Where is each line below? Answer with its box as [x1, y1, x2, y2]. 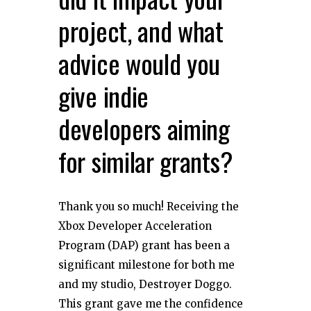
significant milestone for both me [58, 258, 235, 271]
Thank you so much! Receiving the [58, 199, 239, 213]
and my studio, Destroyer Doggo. [58, 277, 232, 291]
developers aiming [58, 108, 230, 148]
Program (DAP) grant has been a [58, 238, 230, 252]
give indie [58, 76, 149, 115]
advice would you [58, 43, 221, 83]
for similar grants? [58, 141, 233, 180]
